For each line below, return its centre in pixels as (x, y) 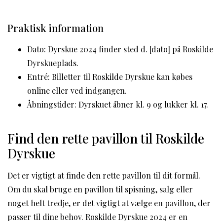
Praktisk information (55, 28)
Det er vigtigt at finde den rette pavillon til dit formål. (104, 175)
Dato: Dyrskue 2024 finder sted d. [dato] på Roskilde (120, 49)
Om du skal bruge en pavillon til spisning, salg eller (100, 189)
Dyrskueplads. (53, 63)
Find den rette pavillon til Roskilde (106, 138)
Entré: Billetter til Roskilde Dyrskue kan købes (110, 76)
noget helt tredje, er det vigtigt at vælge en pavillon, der (109, 203)
